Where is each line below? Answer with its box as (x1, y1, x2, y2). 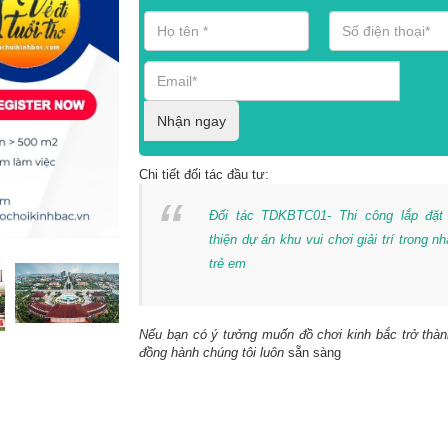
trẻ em (209, 256, 246, 271)
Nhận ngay (157, 113, 226, 129)
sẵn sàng (284, 345, 341, 360)
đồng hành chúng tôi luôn (139, 345, 284, 360)
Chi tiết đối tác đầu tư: (139, 167, 269, 182)
